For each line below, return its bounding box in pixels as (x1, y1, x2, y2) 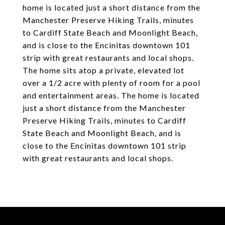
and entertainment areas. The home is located (23, 90, 199, 100)
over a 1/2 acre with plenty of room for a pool (23, 78, 200, 87)
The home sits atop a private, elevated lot (23, 65, 184, 75)
